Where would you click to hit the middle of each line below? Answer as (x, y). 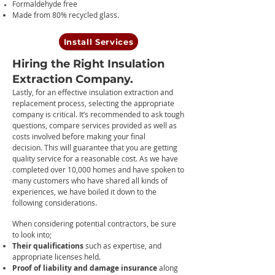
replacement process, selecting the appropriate (93, 103)
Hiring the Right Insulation (88, 64)
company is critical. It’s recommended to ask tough (98, 114)
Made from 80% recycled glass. (66, 15)
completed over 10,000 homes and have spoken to (98, 169)
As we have (158, 158)
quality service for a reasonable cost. (75, 158)
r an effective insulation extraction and (108, 92)
